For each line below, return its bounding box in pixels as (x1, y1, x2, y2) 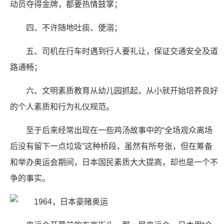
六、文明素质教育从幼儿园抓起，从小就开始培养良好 (26, 86, 218, 95)
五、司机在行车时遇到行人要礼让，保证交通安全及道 (26, 47, 218, 55)
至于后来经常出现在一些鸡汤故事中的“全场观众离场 (26, 126, 212, 134)
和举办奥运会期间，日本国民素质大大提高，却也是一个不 (10, 158, 218, 166)
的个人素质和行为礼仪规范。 (10, 102, 114, 111)
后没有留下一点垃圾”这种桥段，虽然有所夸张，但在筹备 (10, 142, 212, 150)
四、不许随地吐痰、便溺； (26, 23, 122, 32)
